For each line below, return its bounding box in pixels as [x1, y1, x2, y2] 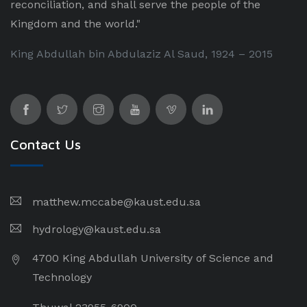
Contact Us [10, 136, 81, 152]
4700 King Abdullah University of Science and [32, 251, 273, 265]
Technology [32, 271, 92, 284]
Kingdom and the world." [10, 17, 140, 30]
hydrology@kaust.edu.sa [32, 223, 161, 236]
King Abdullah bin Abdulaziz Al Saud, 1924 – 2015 [10, 47, 273, 60]
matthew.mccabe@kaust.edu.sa [32, 195, 201, 208]
